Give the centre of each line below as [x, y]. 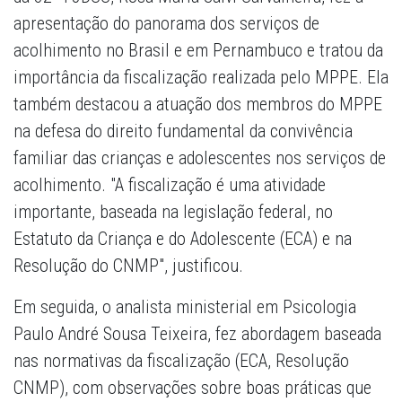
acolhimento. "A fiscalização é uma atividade [170, 185]
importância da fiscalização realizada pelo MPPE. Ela [201, 78]
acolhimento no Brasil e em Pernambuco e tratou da [198, 51]
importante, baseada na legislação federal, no [173, 212]
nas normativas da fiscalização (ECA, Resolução [181, 361]
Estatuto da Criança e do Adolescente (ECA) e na [183, 239]
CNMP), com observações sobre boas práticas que [192, 388]
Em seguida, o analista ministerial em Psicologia [185, 307]
